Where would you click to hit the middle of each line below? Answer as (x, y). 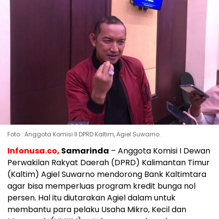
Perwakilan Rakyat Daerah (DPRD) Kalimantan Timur (109, 163)
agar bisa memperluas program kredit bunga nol (101, 186)
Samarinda (85, 151)
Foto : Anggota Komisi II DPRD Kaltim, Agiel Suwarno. (85, 134)
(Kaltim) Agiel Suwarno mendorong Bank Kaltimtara (107, 175)
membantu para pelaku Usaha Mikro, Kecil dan (97, 210)
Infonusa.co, (34, 151)
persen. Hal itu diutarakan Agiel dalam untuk (91, 198)
